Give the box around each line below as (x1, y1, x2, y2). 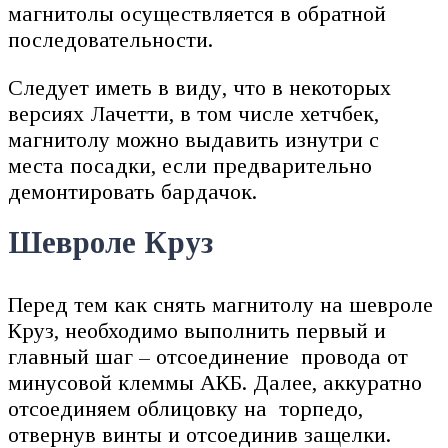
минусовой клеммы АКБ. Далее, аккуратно (8, 369, 422, 395)
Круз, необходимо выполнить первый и (8, 317, 386, 343)
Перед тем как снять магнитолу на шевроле (8, 291, 433, 317)
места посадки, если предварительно (8, 152, 372, 178)
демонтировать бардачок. (8, 178, 257, 204)
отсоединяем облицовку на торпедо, (8, 395, 363, 421)
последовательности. (8, 26, 213, 52)
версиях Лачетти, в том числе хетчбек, (8, 100, 379, 126)
